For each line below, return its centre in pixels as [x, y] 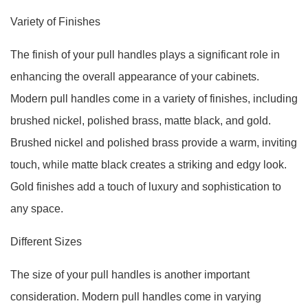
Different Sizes [46, 242]
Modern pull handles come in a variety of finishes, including [154, 99]
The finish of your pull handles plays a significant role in [145, 55]
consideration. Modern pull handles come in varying [136, 297]
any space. [37, 209]
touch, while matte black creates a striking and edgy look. [148, 165]
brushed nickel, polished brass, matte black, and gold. [141, 121]
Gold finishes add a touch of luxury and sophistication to [146, 187]
